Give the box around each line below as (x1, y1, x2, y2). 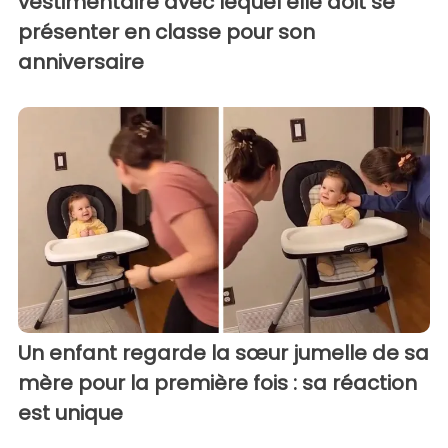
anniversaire (18, 47, 144, 76)
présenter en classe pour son (18, 17, 315, 46)
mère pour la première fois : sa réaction (18, 369, 417, 398)
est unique (18, 399, 123, 428)
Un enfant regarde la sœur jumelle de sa (18, 339, 429, 368)
